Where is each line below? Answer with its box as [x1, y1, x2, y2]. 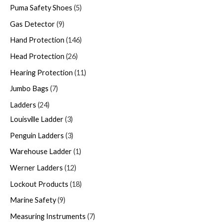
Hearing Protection [10, 68, 73, 77]
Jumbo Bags [10, 84, 49, 93]
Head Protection [10, 52, 64, 61]
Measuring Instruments [10, 212, 86, 221]
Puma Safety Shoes [10, 3, 72, 12]
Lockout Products [10, 179, 68, 188]
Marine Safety [10, 196, 56, 205]
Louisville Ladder [10, 114, 63, 123]
